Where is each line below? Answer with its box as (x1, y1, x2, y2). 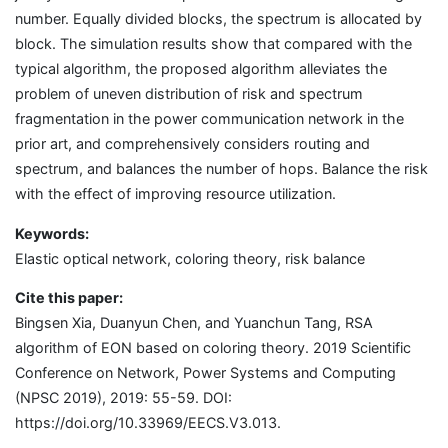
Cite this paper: (15, 289, 123, 307)
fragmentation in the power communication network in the (15, 110, 404, 128)
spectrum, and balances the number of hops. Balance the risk (15, 160, 428, 178)
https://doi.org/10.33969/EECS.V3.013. (15, 414, 281, 432)
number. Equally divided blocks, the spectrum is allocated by (15, 10, 422, 28)
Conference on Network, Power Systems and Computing (15, 364, 396, 382)
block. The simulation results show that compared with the (15, 35, 412, 53)
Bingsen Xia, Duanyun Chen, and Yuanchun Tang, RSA (15, 314, 373, 332)
